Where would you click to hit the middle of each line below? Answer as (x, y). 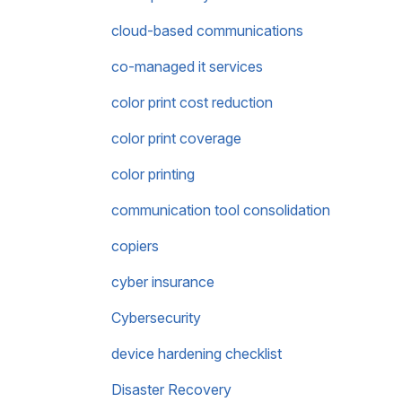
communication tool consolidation (221, 210)
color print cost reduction (192, 102)
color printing (153, 174)
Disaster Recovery (171, 389)
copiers (135, 246)
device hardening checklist (197, 354)
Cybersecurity (156, 318)
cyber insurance (163, 282)
